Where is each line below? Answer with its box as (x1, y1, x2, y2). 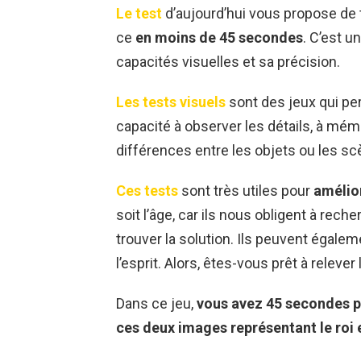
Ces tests (116, 182, 178, 200)
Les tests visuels (116, 93, 226, 111)
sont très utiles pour (178, 182, 313, 200)
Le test (116, 5, 162, 23)
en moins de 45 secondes (135, 29, 303, 47)
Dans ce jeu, (116, 295, 197, 313)
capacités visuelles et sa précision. (116, 53, 340, 71)
